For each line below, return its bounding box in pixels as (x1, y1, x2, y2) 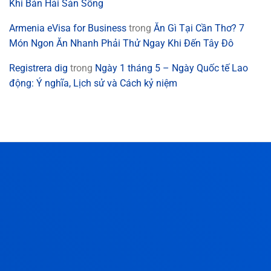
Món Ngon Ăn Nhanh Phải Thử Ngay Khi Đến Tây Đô (9, 37, 233, 49)
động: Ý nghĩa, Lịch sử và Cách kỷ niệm (9, 77, 177, 89)
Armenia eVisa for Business (9, 22, 126, 34)
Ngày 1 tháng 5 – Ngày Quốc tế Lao (95, 62, 248, 74)
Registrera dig (9, 62, 68, 74)
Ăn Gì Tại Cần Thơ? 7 (154, 22, 244, 34)
